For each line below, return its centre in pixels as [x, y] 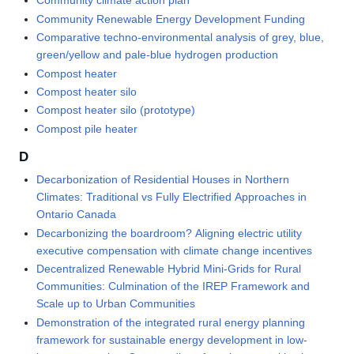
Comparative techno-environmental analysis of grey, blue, [181, 38]
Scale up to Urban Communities [116, 304]
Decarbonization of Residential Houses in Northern [163, 180]
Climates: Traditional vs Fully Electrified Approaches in [172, 197]
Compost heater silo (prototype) [116, 110]
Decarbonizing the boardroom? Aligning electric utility [169, 233]
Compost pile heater [87, 128]
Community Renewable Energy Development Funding [171, 19]
